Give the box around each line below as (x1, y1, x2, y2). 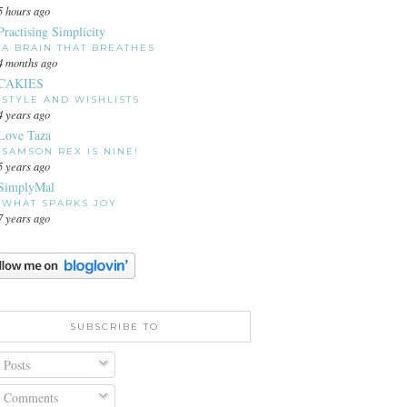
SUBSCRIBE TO (70, 321, 159, 333)
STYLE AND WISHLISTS (2, 94, 140, 106)
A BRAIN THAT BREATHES (2, 42, 155, 55)
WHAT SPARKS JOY (2, 197, 117, 210)
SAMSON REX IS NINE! (2, 145, 139, 158)
